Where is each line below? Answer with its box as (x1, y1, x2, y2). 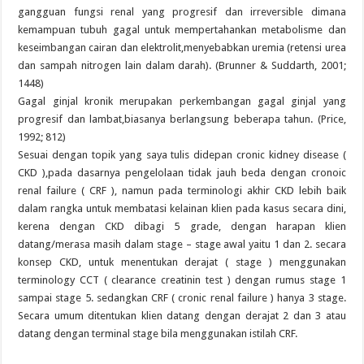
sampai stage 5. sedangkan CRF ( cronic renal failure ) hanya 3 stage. (18, 292, 346, 304)
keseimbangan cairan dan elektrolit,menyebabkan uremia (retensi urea (18, 41, 346, 54)
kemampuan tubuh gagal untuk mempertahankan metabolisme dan (18, 24, 346, 36)
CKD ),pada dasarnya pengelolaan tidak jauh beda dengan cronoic (18, 167, 346, 179)
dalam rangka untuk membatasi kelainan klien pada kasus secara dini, (18, 202, 346, 214)
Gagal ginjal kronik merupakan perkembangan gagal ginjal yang (18, 95, 346, 107)
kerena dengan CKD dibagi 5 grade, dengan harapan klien (18, 220, 346, 232)
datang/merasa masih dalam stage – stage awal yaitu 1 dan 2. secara (18, 238, 346, 250)
